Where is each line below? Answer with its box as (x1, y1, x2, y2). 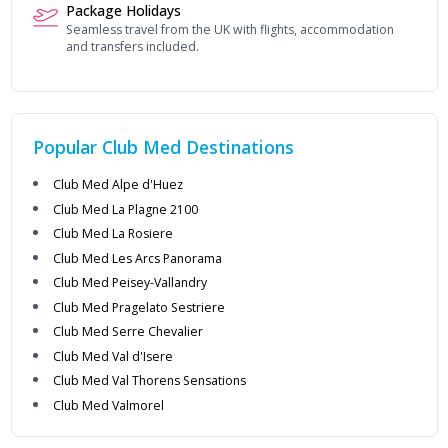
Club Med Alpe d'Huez (52, 176, 183, 194)
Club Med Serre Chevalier (52, 323, 203, 341)
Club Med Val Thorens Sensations (52, 372, 246, 390)
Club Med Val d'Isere (52, 347, 173, 365)
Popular (32, 135, 102, 160)
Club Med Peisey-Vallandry (52, 274, 207, 292)
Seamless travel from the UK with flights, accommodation (65, 21, 394, 39)
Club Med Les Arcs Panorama (52, 249, 222, 267)
